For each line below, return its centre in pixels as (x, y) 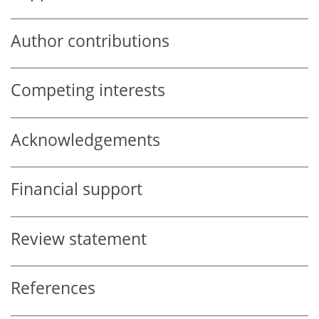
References (53, 288)
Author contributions (90, 41)
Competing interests (88, 90)
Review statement (79, 239)
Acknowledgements (85, 140)
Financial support (77, 189)
